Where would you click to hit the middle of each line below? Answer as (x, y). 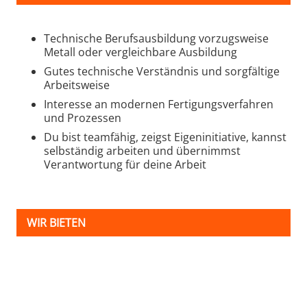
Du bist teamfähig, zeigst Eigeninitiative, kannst (165, 137)
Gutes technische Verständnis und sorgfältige (162, 71)
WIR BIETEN (56, 222)
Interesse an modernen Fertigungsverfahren (159, 104)
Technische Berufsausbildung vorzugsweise (156, 38)
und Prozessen (83, 118)
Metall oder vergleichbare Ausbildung (140, 52)
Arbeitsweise (77, 85)
